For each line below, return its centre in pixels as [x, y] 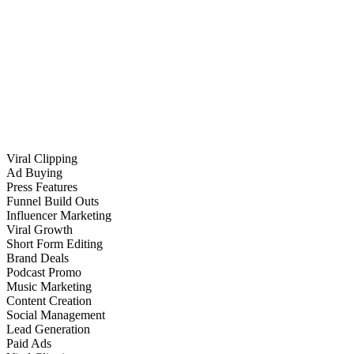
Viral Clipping [42, 158]
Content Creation [49, 300]
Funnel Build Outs [53, 201]
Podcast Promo [44, 272]
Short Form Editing [55, 243]
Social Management [56, 314]
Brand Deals [38, 258]
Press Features [42, 186]
